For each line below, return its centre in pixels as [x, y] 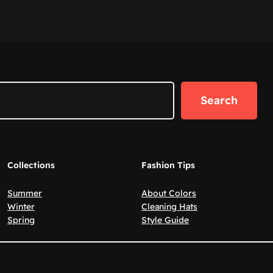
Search [219, 100]
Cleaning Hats [169, 207]
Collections [31, 165]
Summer [25, 193]
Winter [21, 207]
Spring [21, 220]
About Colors [169, 193]
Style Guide [165, 220]
